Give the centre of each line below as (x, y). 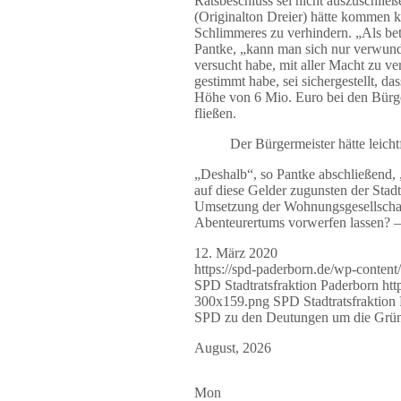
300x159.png (232, 301)
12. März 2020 (236, 252)
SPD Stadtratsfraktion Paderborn (286, 285)
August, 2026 (233, 347)
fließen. (215, 113)
